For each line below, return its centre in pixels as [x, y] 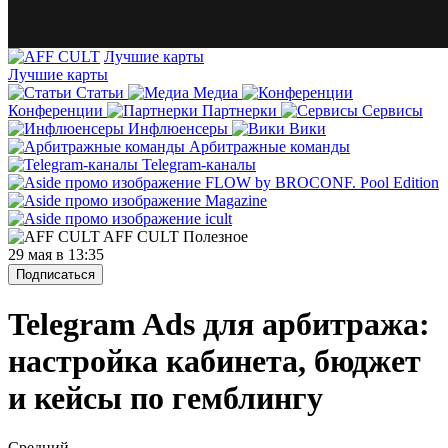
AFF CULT [141, 236]
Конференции [55, 110]
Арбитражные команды [269, 146]
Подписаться [55, 274]
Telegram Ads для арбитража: [219, 324]
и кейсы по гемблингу [165, 398]
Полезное [215, 236]
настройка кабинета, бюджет [214, 361]
